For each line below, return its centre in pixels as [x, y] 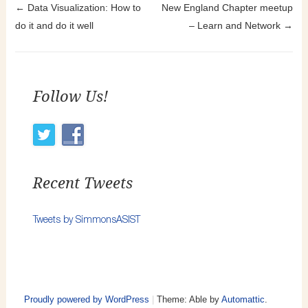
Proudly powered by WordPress [86, 299]
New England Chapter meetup [228, 7]
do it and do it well [54, 25]
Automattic [243, 299]
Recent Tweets [82, 183]
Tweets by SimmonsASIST [86, 219]
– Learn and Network [236, 25]
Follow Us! [70, 96]
